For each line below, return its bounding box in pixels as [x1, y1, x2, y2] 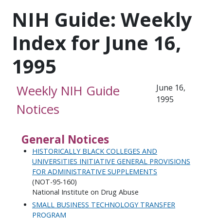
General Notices [21, 131, 109, 147]
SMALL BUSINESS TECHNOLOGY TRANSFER [32, 200, 175, 210]
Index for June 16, [12, 29, 181, 56]
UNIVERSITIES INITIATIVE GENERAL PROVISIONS [32, 156, 190, 166]
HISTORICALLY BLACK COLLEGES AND [32, 146, 157, 156]
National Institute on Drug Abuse [32, 187, 139, 197]
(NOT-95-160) [32, 177, 77, 186]
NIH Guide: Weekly [12, 5, 192, 33]
